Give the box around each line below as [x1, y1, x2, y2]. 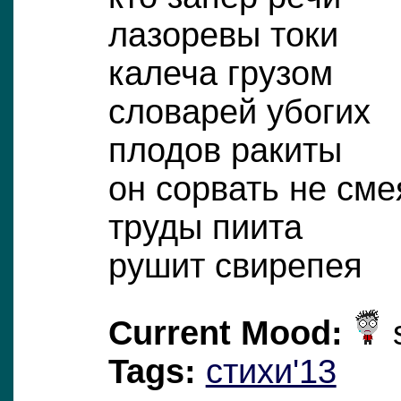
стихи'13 [205, 352, 337, 390]
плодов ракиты [107, 131, 342, 169]
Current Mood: [107, 313, 343, 352]
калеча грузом [107, 54, 333, 92]
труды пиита [107, 208, 303, 246]
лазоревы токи [107, 15, 338, 54]
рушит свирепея [107, 246, 363, 285]
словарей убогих [107, 92, 371, 131]
